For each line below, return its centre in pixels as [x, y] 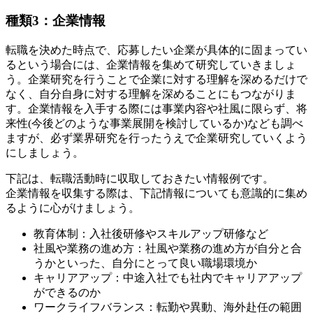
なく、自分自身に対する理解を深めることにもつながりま [151, 94]
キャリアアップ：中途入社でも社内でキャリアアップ [168, 277]
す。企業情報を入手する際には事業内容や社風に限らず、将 [156, 108]
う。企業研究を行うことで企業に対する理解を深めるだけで [156, 79]
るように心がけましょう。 [73, 208]
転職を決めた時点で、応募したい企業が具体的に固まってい [156, 50]
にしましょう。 [45, 152]
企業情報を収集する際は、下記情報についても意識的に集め [156, 193]
